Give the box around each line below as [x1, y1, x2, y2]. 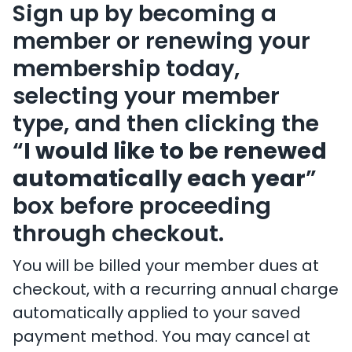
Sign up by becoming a [13, 4, 277, 27]
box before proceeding [13, 196, 271, 219]
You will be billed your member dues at [13, 259, 319, 275]
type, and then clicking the [13, 114, 319, 137]
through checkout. [13, 224, 224, 247]
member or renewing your [13, 31, 310, 54]
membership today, [13, 59, 240, 82]
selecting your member [13, 86, 280, 109]
